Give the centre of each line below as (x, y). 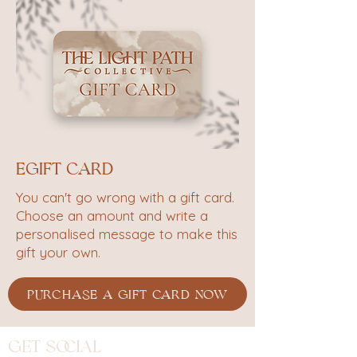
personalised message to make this (127, 234)
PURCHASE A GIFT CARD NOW (127, 294)
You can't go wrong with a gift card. (125, 197)
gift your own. (58, 252)
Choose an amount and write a (112, 216)
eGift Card (65, 169)
